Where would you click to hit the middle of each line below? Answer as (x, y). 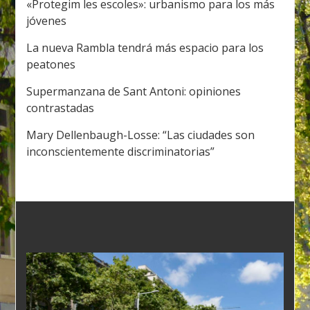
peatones (51, 64)
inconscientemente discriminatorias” (121, 151)
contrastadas (61, 108)
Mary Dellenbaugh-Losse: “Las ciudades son (141, 135)
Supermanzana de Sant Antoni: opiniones (134, 91)
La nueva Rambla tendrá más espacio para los (145, 47)
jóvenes (47, 20)
